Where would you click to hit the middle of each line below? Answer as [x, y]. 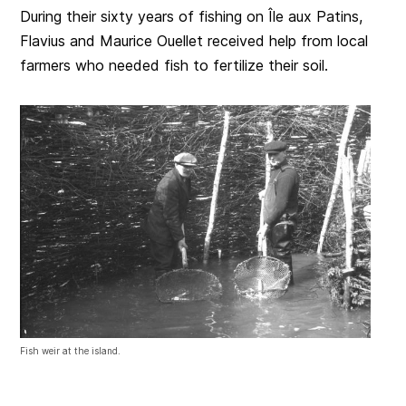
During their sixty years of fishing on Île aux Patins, [192, 16]
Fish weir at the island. [71, 350]
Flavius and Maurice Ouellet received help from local [194, 40]
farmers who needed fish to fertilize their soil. [174, 65]
